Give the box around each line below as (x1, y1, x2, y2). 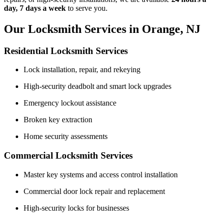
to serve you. (66, 3, 108, 12)
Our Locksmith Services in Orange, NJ (4, 22, 200, 35)
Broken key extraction (24, 115, 92, 124)
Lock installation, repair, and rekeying (24, 65, 140, 74)
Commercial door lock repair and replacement (24, 187, 165, 195)
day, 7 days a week (4, 3, 66, 12)
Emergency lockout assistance (24, 99, 116, 108)
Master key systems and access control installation (24, 170, 178, 179)
